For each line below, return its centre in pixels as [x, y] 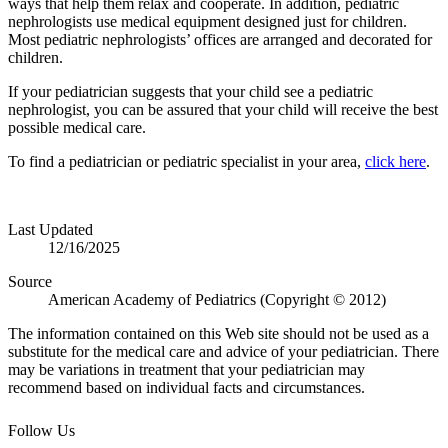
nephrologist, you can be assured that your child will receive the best [223, 110]
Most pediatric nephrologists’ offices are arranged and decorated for [220, 40]
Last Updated [50, 230]
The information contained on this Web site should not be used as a [218, 334]
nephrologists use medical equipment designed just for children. [207, 22]
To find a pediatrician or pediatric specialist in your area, [186, 162]
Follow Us [41, 431]
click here [395, 162]
